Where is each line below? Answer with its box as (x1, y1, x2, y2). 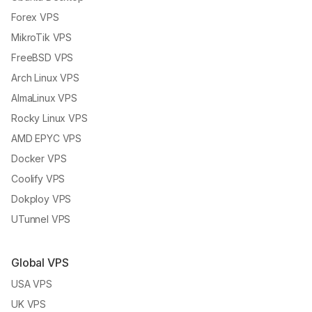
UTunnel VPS (11, 213, 71, 226)
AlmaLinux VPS (11, 92, 77, 104)
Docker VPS (11, 153, 67, 165)
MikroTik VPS (11, 31, 72, 44)
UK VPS (11, 298, 47, 311)
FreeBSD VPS (11, 52, 74, 64)
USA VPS (11, 278, 52, 290)
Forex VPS (11, 11, 59, 24)
